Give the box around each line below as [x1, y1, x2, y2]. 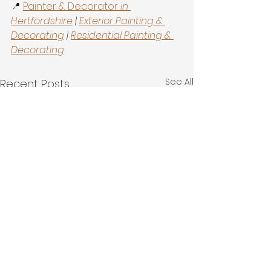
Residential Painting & [71, 28, 174, 42]
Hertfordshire [11, 14, 73, 28]
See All [165, 76, 194, 88]
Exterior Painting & [79, 14, 165, 28]
